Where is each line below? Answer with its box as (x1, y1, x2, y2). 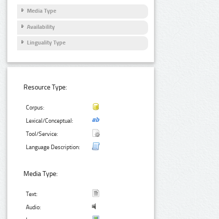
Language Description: (26, 143, 81, 151)
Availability (27, 23, 55, 30)
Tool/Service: (26, 130, 59, 137)
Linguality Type (27, 39, 66, 46)
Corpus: (26, 104, 45, 111)
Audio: (26, 204, 42, 211)
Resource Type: (23, 83, 67, 91)
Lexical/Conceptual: (26, 117, 74, 124)
